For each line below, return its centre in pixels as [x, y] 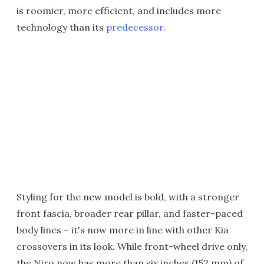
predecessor [135, 27]
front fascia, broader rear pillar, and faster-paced [130, 213]
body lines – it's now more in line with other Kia [123, 230]
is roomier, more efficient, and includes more [119, 11]
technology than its [61, 27]
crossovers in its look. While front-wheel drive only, [132, 246]
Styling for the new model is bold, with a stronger [128, 197]
